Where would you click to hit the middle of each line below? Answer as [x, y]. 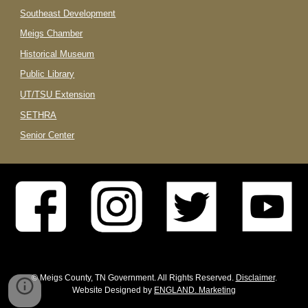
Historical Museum [57, 54]
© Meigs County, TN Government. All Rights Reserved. [133, 278]
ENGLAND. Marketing [195, 290]
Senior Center [47, 135]
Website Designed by [113, 290]
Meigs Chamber [52, 34]
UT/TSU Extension [58, 95]
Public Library [47, 74]
